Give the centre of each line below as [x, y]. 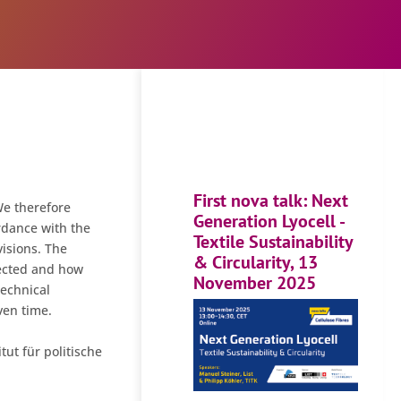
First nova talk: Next [271, 200]
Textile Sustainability [273, 241]
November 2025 [255, 282]
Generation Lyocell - [269, 220]
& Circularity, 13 [256, 261]
